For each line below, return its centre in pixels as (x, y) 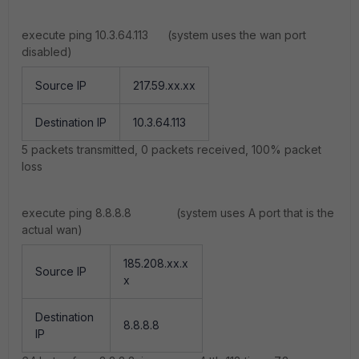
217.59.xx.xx (164, 85)
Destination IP (71, 122)
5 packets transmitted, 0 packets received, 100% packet (171, 149)
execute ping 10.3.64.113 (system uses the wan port (164, 35)
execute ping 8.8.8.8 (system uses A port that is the (178, 213)
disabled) (48, 52)
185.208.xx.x (156, 263)
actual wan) (54, 230)
